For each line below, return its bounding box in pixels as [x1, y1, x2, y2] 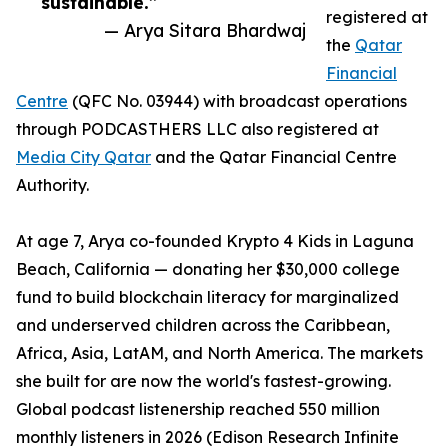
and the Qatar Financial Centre [151, 147, 397, 168]
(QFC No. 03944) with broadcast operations [68, 91, 407, 112]
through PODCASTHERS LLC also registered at [16, 119, 379, 140]
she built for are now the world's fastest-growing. [16, 371, 391, 392]
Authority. [16, 175, 89, 196]
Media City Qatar [16, 147, 151, 168]
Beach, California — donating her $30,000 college [16, 259, 400, 280]
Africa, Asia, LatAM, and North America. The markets [16, 343, 423, 364]
